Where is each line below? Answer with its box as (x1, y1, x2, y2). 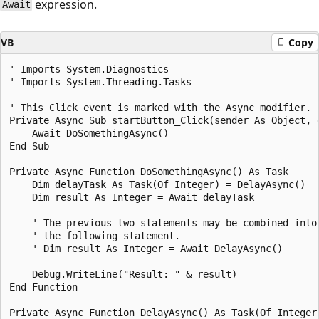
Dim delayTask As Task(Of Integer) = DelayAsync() (9, 178, 305, 190)
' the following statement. (9, 229, 180, 241)
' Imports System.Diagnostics (9, 63, 169, 75)
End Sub (9, 140, 49, 152)
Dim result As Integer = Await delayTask (9, 191, 254, 203)
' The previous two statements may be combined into (9, 216, 317, 229)
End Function (9, 281, 78, 293)
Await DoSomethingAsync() (9, 127, 169, 139)
